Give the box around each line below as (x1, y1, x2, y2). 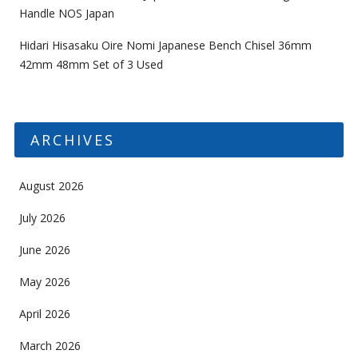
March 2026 (18, 337, 81, 353)
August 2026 (18, 177, 84, 193)
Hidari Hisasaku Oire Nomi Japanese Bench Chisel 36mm (18, 37, 312, 53)
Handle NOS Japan (18, 5, 114, 21)
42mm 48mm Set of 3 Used (18, 56, 163, 72)
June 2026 (18, 241, 70, 257)
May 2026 (18, 273, 70, 289)
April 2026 (18, 305, 70, 321)
